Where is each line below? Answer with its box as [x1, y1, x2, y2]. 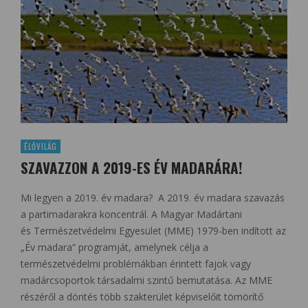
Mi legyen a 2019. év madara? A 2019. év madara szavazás [21, 191, 285, 205]
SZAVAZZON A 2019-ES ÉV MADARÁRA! [21, 157, 243, 179]
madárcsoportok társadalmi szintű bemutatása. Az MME [21, 274, 272, 287]
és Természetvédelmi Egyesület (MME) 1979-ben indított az [21, 224, 286, 238]
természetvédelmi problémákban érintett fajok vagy [21, 257, 251, 271]
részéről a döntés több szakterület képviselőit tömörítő [21, 290, 263, 304]
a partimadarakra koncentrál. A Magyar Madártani [21, 208, 242, 221]
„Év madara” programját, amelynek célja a [21, 241, 211, 254]
